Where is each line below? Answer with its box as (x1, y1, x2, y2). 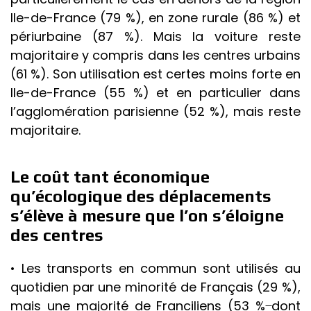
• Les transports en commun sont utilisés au (10, 260, 301, 278)
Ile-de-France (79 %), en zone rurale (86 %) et (10, 9, 301, 27)
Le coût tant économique (10, 167, 210, 187)
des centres (10, 226, 103, 245)
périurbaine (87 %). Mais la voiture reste (10, 28, 301, 46)
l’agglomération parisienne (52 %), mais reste (10, 103, 301, 121)
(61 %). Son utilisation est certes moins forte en (10, 65, 301, 83)
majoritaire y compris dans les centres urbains (10, 47, 301, 65)
